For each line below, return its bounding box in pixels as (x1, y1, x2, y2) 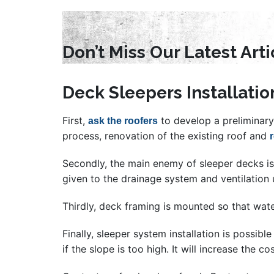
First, (62, 114, 88, 127)
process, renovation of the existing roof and (62, 130, 270, 143)
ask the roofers (88, 116, 158, 127)
